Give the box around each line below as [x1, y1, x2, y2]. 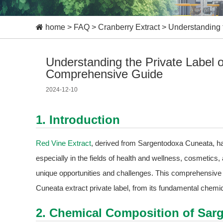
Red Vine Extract [36, 139, 91, 147]
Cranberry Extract [98, 23, 160, 31]
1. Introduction [36, 113, 120, 126]
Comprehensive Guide [46, 67, 163, 81]
